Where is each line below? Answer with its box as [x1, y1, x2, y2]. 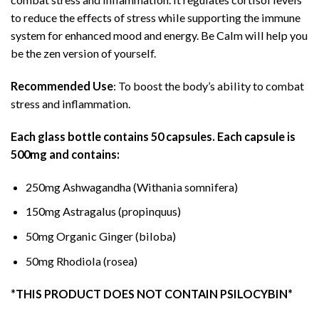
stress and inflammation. [11, 96, 130, 110]
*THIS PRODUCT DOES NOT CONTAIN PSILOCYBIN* [11, 286, 293, 300]
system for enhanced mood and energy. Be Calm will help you [11, 28, 308, 42]
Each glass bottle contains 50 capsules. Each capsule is [11, 129, 296, 143]
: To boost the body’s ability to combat [113, 78, 304, 93]
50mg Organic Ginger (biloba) [26, 229, 176, 244]
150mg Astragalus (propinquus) [26, 204, 181, 219]
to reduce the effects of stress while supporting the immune [11, 10, 300, 24]
